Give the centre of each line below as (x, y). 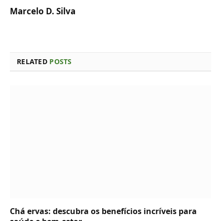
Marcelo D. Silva (43, 11)
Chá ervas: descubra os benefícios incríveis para (103, 211)
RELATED (33, 61)
